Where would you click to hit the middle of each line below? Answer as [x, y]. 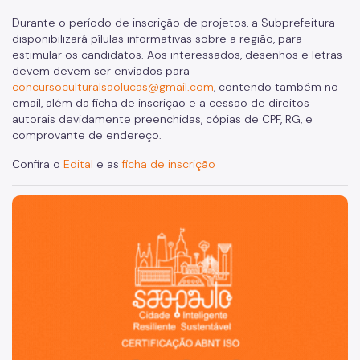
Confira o [38, 164]
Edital [78, 164]
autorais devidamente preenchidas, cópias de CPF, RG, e [162, 119]
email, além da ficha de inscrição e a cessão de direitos [161, 103]
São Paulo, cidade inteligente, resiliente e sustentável [174, 204]
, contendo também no [276, 87]
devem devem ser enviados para [101, 71]
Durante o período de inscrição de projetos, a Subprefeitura [174, 23]
